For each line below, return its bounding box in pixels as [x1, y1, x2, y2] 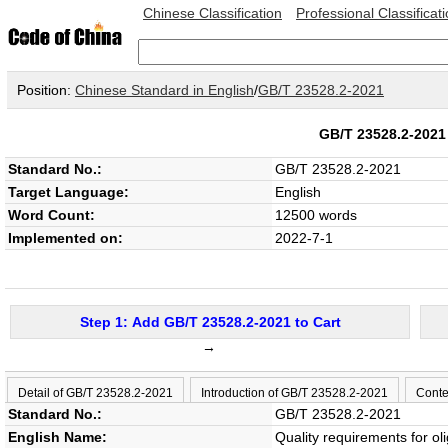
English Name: [8, 429, 107, 445]
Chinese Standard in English [75, 82, 254, 98]
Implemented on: [8, 230, 123, 246]
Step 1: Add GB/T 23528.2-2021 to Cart [79, 314, 341, 330]
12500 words [275, 207, 357, 223]
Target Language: [8, 184, 129, 200]
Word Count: [8, 207, 95, 223]
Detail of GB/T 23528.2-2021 [18, 386, 173, 400]
